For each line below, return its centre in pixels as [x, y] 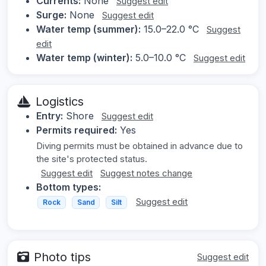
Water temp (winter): [84, 58]
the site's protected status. [92, 159]
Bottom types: [69, 187]
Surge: [51, 15]
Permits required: [77, 130]
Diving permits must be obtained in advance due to [140, 146]
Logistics [60, 102]
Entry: [50, 116]
